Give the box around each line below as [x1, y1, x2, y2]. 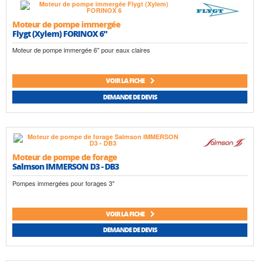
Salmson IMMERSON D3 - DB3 [12, 160, 119, 173]
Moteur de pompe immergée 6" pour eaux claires [12, 45, 150, 55]
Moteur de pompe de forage [12, 151, 117, 163]
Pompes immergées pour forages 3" [12, 178, 115, 188]
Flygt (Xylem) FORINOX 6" [12, 27, 107, 39]
